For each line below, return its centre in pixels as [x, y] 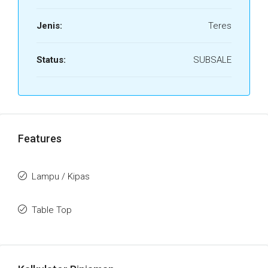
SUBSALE [212, 60]
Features [40, 138]
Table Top [52, 210]
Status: [51, 60]
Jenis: [49, 26]
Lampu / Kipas [61, 176]
